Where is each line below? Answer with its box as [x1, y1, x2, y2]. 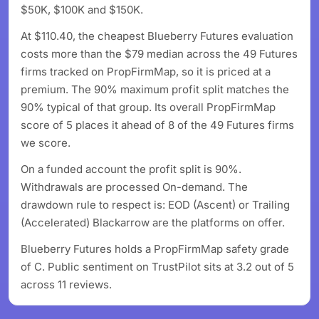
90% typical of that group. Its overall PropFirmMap [21, 100, 276, 114]
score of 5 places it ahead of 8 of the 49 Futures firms [21, 118, 294, 132]
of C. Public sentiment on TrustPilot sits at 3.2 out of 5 [21, 260, 294, 273]
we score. [21, 136, 70, 150]
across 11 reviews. [21, 278, 112, 291]
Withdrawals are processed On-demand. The [21, 180, 248, 194]
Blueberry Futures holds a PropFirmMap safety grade [21, 242, 289, 256]
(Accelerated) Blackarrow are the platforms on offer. [21, 216, 285, 229]
